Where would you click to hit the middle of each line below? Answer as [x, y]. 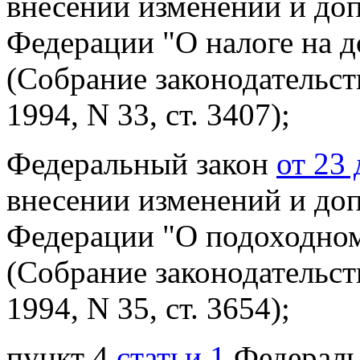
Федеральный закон [141, 164]
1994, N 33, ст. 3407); [148, 115]
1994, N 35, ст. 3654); [148, 309]
